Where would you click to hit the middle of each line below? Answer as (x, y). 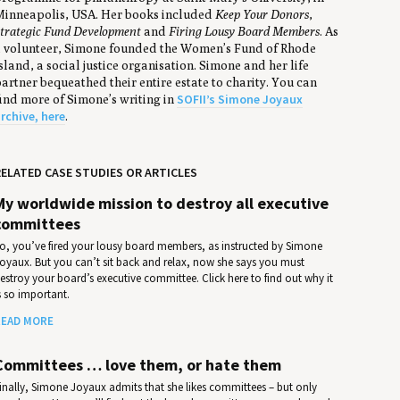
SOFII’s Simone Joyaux (239, 99)
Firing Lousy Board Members (244, 31)
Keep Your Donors (262, 14)
